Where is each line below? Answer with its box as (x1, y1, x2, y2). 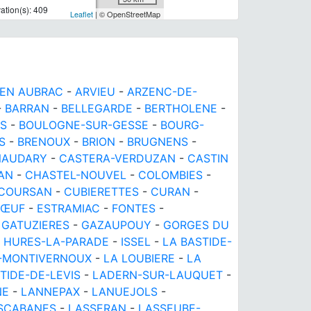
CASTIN (187, 151, 228, 165)
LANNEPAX (21, 284, 80, 299)
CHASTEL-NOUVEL (25, 167, 126, 182)
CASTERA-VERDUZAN (59, 151, 176, 165)
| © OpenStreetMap (92, 8, 160, 19)
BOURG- (160, 117, 204, 132)
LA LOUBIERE (103, 251, 175, 265)
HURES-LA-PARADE (3, 234, 109, 249)
